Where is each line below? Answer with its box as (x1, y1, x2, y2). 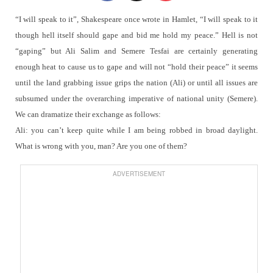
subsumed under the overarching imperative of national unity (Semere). (15, 94, 258, 104)
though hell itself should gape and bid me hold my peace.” (15, 30, 219, 40)
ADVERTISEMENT (112, 169, 165, 179)
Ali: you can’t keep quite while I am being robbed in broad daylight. (15, 126, 258, 135)
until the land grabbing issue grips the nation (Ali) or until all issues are (15, 78, 258, 88)
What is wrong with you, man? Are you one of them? (15, 141, 187, 151)
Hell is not (221, 30, 258, 40)
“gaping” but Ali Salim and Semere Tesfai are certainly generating (15, 46, 258, 56)
